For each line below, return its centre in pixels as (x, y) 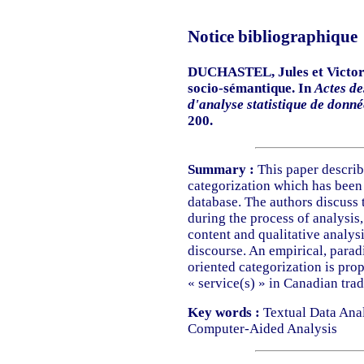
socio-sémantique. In (251, 89)
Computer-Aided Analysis (262, 329)
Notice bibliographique (272, 37)
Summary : (221, 170)
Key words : (223, 313)
